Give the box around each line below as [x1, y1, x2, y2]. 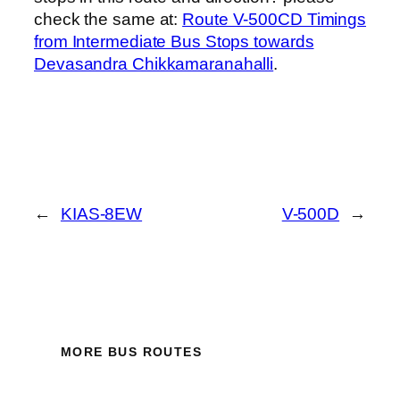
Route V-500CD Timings [182, 10, 367, 29]
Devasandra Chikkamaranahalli [34, 54, 274, 74]
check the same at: [34, 10, 183, 29]
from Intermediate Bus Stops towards [34, 32, 314, 52]
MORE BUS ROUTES [61, 345, 202, 360]
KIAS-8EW [60, 204, 143, 223]
